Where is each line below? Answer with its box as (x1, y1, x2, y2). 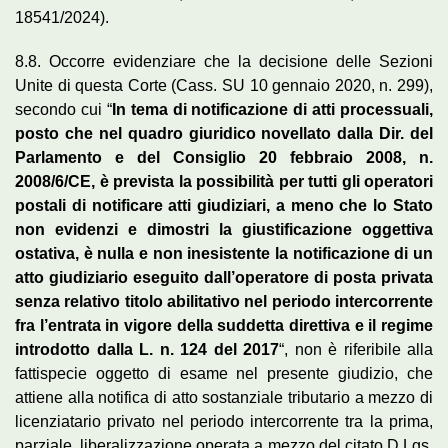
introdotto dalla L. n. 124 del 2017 (15, 340, 279, 358)
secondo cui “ (15, 100, 112, 118)
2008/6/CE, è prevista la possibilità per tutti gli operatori (15, 172, 433, 190)
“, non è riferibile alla (279, 340, 433, 358)
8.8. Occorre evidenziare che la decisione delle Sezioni (15, 52, 433, 70)
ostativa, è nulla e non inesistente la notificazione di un (15, 244, 433, 262)
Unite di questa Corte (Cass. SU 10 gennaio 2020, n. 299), (15, 76, 433, 94)
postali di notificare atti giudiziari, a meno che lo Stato (15, 196, 433, 214)
